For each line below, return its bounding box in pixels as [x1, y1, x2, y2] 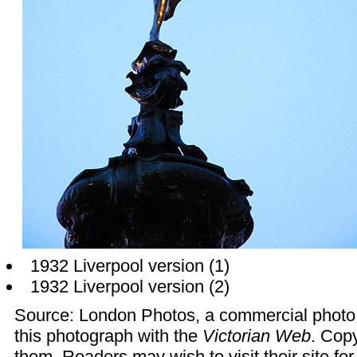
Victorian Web [202, 326, 311, 346]
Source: [14, 305, 79, 325]
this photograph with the [14, 326, 202, 346]
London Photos [79, 305, 195, 325]
